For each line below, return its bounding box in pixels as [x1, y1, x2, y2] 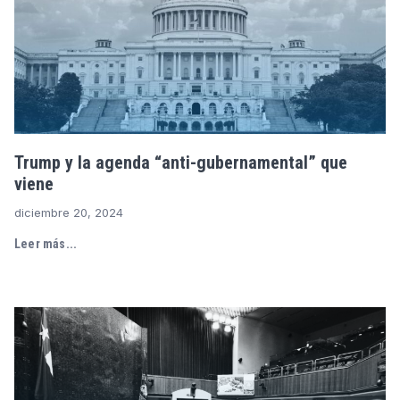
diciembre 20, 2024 [14, 205, 123, 221]
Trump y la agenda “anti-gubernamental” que [14, 152, 347, 174]
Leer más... [14, 237, 78, 252]
